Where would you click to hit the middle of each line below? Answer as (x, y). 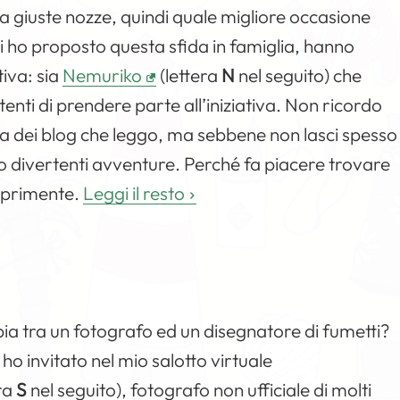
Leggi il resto (134, 193)
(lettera (189, 75)
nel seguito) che (299, 75)
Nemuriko (103, 75)
